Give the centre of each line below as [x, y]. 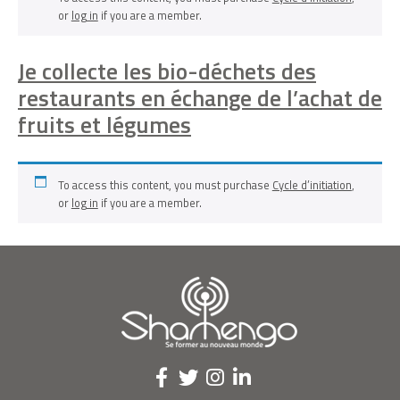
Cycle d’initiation [312, 184]
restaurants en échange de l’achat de [200, 98]
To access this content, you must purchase [165, 184]
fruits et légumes [104, 125]
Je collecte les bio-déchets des [167, 71]
